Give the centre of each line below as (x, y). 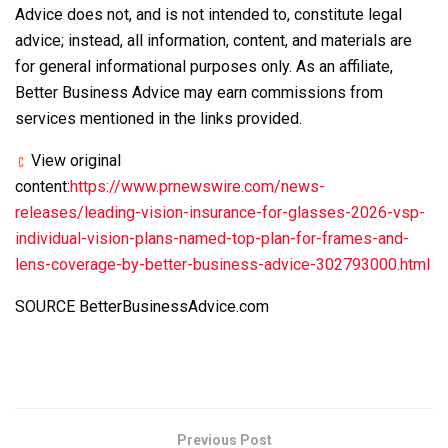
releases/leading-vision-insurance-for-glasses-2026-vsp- (220, 212)
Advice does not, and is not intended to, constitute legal (208, 14)
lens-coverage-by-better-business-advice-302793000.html (222, 264)
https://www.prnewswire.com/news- (197, 186)
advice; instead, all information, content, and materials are (213, 40)
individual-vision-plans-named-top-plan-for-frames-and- (212, 238)
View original (74, 160)
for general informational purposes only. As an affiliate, (204, 66)
